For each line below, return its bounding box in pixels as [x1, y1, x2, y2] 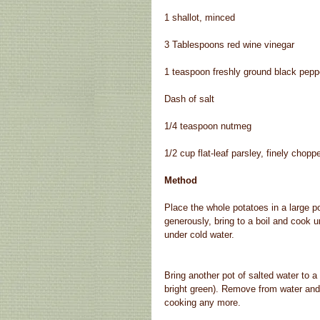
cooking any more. [164, 297, 241, 309]
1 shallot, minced [164, 12, 235, 24]
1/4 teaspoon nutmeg [164, 121, 251, 132]
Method [164, 175, 197, 186]
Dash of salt [164, 94, 214, 105]
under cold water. [164, 229, 234, 241]
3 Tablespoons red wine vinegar [164, 39, 294, 51]
